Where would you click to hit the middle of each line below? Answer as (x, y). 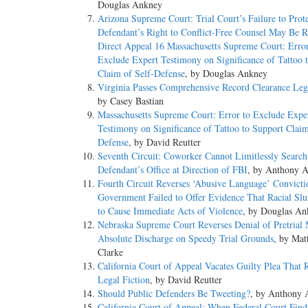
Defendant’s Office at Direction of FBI (173, 170)
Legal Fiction (124, 280)
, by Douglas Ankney (226, 74)
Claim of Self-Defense (141, 74)
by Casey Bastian (131, 101)
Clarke (110, 252)
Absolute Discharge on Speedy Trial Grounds (186, 239)
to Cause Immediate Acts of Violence (170, 211)
